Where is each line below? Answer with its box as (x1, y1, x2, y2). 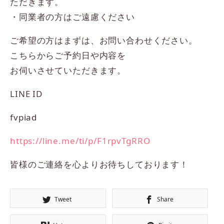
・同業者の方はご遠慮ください (10, 11, 135, 23)
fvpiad (10, 111, 37, 123)
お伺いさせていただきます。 (10, 64, 126, 76)
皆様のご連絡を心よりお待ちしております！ (10, 158, 188, 170)
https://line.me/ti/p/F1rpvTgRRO (10, 135, 150, 147)
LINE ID (10, 88, 42, 100)
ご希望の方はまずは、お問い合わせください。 (10, 34, 197, 46)
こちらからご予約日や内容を (10, 49, 126, 61)
